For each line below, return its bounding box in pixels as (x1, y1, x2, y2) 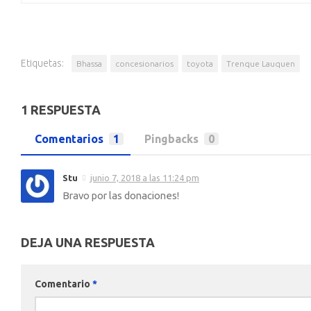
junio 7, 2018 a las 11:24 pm (90, 172, 199, 183)
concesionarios (115, 58, 174, 68)
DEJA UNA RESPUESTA (21, 235, 155, 249)
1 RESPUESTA (21, 102, 101, 117)
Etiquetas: (21, 57, 64, 69)
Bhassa (76, 58, 102, 68)
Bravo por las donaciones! (62, 189, 179, 201)
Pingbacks (144, 132, 199, 145)
